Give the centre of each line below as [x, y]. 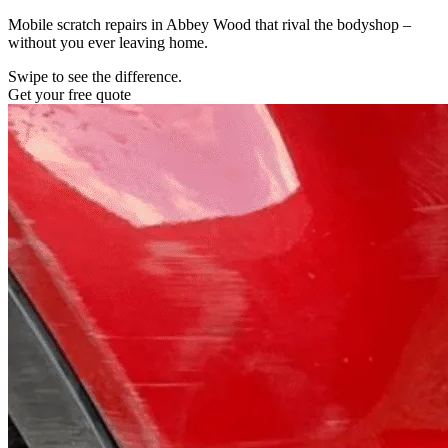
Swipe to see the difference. [95, 76]
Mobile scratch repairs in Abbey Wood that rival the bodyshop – [209, 24]
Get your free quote [69, 94]
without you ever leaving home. [108, 42]
